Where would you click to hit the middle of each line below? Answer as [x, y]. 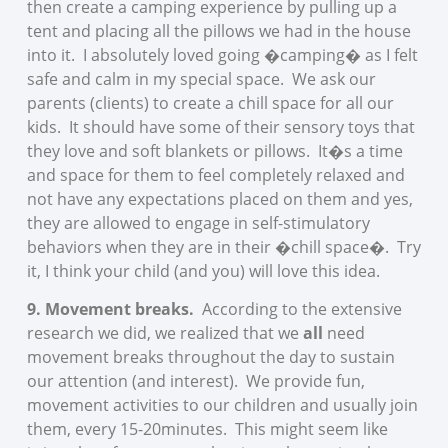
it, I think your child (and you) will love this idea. [203, 270]
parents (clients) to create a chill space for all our [210, 102]
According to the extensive [301, 309]
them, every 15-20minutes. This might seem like [207, 429]
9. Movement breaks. [114, 309]
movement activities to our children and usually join [222, 405]
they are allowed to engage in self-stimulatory [198, 222]
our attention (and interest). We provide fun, [195, 381]
